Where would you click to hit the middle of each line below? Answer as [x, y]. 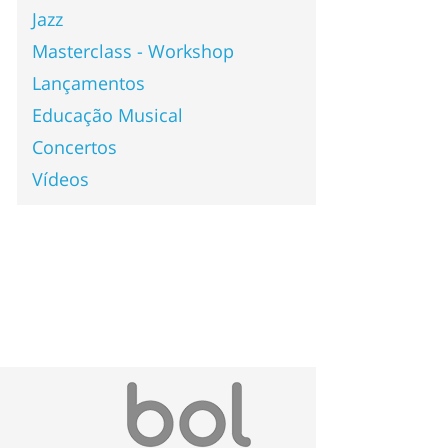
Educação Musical [107, 114]
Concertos [74, 146]
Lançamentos [88, 82]
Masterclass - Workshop [132, 50]
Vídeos [60, 178]
